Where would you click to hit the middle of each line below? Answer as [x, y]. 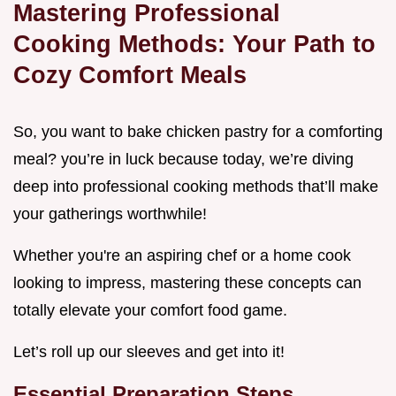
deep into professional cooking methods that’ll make [196, 187]
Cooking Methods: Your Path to [194, 44]
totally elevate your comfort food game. [150, 311]
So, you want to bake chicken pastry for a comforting [198, 132]
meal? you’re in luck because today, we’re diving [183, 160]
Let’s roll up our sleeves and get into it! [149, 352]
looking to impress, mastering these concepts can [187, 283]
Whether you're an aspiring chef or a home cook [182, 256]
